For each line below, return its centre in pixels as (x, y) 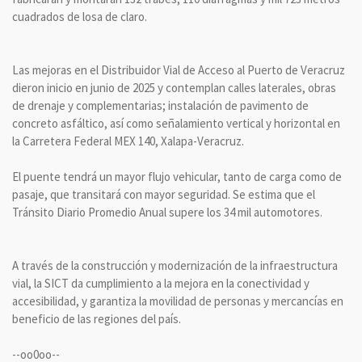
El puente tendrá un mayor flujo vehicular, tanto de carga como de (177, 176)
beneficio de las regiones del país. (98, 318)
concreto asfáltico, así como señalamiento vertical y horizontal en (176, 123)
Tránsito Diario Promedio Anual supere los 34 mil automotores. (167, 212)
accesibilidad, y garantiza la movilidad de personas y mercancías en (178, 301)
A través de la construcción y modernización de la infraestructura (175, 265)
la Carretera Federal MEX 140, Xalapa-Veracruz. (128, 141)
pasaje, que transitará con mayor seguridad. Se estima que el (164, 194)
